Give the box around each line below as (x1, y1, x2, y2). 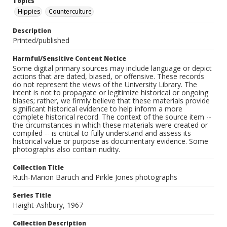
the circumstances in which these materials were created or (13, 120, 208, 130)
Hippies (18, 7, 40, 16)
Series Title (13, 191, 51, 200)
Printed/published (13, 35, 69, 46)
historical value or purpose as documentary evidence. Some (13, 136, 208, 146)
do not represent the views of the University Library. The (13, 80, 197, 90)
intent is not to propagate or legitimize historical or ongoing (13, 88, 208, 98)
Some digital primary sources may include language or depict (13, 63, 212, 73)
